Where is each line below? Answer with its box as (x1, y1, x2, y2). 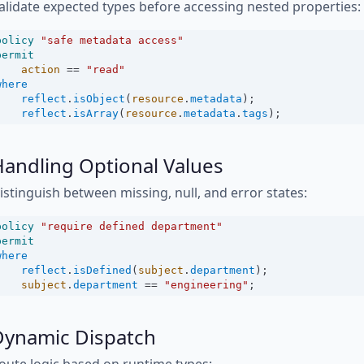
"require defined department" (41, 220, 223, 232)
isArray (73, 107, 119, 119)
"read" (86, 63, 125, 76)
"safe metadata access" (41, 34, 184, 46)
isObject (73, 93, 125, 105)
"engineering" (164, 279, 249, 291)
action (21, 63, 60, 76)
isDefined (73, 264, 132, 276)
